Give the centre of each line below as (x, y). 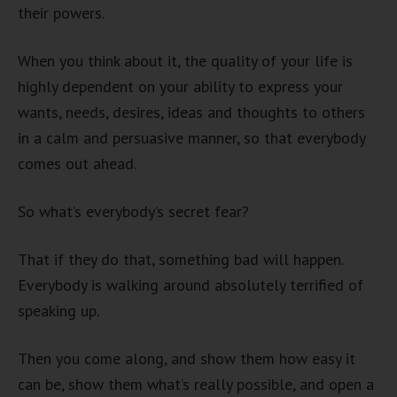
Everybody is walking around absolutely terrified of (191, 285)
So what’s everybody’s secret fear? (133, 211)
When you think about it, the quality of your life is (185, 61)
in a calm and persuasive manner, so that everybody (191, 138)
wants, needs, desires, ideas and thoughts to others (191, 112)
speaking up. (58, 311)
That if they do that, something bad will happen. (180, 259)
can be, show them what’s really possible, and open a (196, 384)
